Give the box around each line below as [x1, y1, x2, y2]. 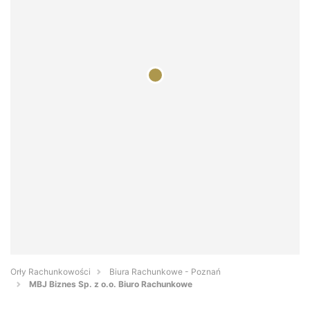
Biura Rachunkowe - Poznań [109, 266, 221, 277]
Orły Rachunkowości [10, 266, 91, 277]
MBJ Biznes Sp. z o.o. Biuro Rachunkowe [29, 279, 192, 290]
